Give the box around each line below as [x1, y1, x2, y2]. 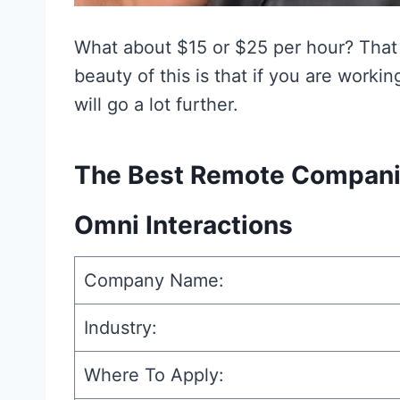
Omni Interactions [74, 210, 293, 241]
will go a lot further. [74, 94, 238, 116]
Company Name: [84, 270, 224, 292]
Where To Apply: [84, 364, 224, 387]
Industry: [84, 317, 157, 339]
